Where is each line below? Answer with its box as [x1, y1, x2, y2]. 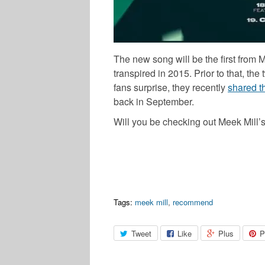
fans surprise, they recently [114, 80, 228, 94]
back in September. [114, 94, 194, 108]
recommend [173, 196, 213, 208]
